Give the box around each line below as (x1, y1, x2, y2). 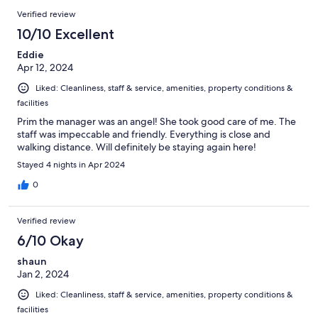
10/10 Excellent (17, 25, 114, 43)
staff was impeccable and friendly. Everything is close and (17, 128, 270, 141)
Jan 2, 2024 (17, 268, 69, 281)
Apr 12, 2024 (17, 60, 73, 74)
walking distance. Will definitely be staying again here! (17, 141, 256, 154)
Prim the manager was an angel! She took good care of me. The (17, 115, 296, 128)
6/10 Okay (17, 232, 84, 250)
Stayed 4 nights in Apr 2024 (17, 159, 125, 171)
